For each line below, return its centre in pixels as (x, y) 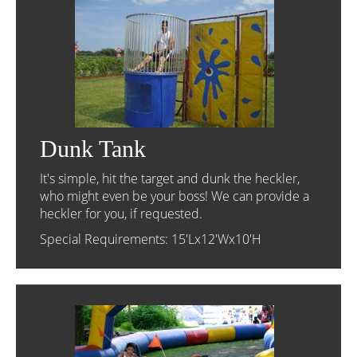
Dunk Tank (93, 149)
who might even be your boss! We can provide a (175, 196)
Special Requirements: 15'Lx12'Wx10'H (151, 239)
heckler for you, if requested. (121, 214)
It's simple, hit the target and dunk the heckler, (170, 178)
